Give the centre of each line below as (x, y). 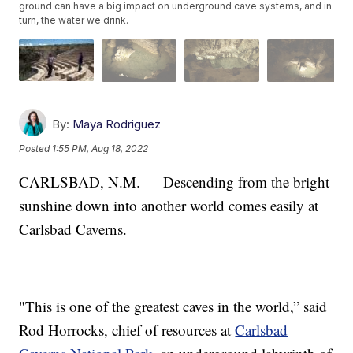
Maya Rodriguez (117, 124)
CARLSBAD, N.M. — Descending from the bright (175, 181)
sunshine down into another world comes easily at (169, 205)
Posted (36, 149)
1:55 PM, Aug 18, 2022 (100, 149)
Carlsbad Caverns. (73, 229)
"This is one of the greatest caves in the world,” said (173, 306)
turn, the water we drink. (74, 20)
